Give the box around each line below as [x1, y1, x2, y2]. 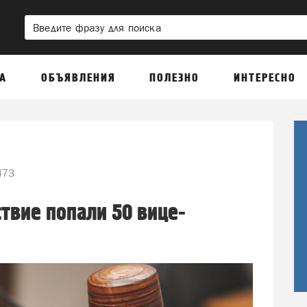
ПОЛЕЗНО [149, 71, 200, 85]
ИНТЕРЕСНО [233, 71, 296, 85]
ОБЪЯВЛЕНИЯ [40, 71, 116, 85]
